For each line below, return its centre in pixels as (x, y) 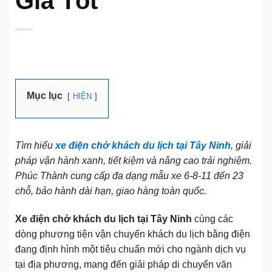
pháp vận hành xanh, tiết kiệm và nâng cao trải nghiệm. (134, 161)
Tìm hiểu (35, 146)
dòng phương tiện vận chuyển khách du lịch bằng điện (133, 234)
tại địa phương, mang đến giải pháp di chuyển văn (124, 265)
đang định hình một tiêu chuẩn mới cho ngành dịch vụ (131, 250)
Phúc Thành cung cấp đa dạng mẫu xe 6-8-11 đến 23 (129, 176)
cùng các (212, 219)
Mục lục (45, 96)
